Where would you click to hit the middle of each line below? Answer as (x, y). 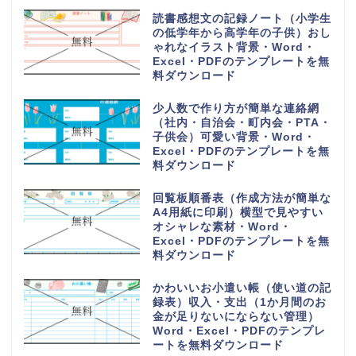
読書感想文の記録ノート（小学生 (242, 18)
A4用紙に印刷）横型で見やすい (238, 212)
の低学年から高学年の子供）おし (242, 33)
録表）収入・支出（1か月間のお (239, 302)
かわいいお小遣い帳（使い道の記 (242, 288)
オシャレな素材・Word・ (222, 226)
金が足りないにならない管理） (236, 316)
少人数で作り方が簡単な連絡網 (236, 108)
